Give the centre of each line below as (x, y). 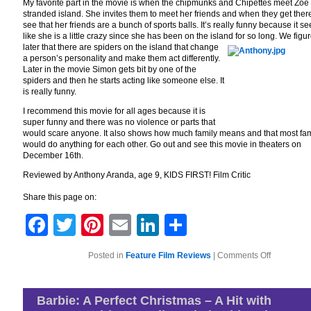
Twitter (112, 225)
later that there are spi (64, 47)
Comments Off (244, 255)
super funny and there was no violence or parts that (119, 122)
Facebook (101, 225)
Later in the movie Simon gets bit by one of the (110, 69)
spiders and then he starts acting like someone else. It (124, 81)
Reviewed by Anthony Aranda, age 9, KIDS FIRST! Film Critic (137, 175)
